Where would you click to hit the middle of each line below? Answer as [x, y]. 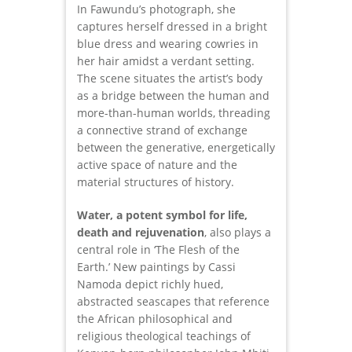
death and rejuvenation [141, 233]
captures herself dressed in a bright [172, 27]
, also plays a [238, 233]
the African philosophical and [155, 319]
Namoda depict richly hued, [150, 284]
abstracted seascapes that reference [173, 302]
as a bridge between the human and [173, 96]
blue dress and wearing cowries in [168, 44]
